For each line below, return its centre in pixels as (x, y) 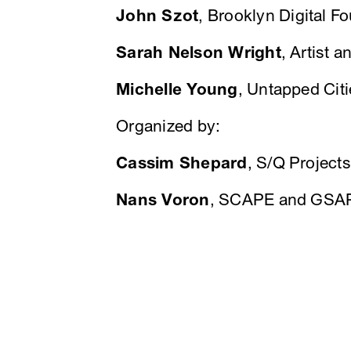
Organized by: (168, 127)
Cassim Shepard (182, 163)
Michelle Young (177, 90)
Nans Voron (163, 200)
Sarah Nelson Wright (199, 53)
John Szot (157, 16)
